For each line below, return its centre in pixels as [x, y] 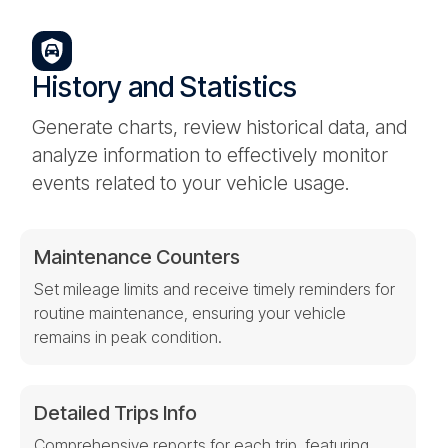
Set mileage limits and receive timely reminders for [214, 288]
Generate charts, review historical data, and [219, 126]
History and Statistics [164, 86]
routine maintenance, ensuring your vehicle [190, 312]
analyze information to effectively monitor [210, 154]
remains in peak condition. [128, 336]
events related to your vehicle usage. [191, 182]
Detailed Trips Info [115, 412]
